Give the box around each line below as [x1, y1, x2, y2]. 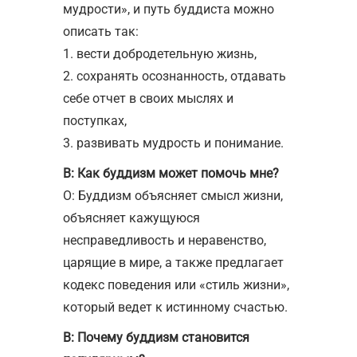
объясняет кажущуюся [63, 210, 200, 226]
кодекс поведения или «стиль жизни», [63, 277, 289, 292]
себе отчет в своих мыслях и [63, 90, 233, 106]
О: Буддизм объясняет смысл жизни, [63, 187, 283, 203]
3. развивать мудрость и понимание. [63, 135, 284, 151]
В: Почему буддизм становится [63, 329, 249, 345]
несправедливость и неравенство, [63, 232, 266, 248]
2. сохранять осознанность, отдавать [63, 68, 286, 84]
